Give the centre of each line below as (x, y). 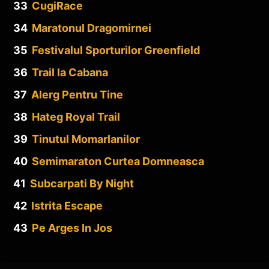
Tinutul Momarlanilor (86, 139)
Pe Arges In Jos (72, 228)
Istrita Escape (67, 205)
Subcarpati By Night (82, 183)
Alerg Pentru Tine (77, 94)
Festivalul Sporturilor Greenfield (116, 50)
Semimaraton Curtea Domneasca (118, 161)
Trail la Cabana (70, 72)
